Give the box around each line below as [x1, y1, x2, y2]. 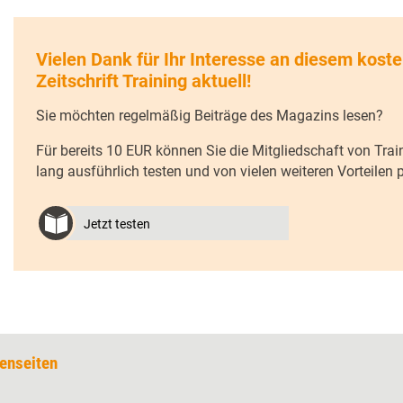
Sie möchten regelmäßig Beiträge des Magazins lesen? [36, 106, 383, 124]
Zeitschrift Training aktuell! [36, 69, 251, 92]
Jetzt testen [84, 216, 150, 231]
